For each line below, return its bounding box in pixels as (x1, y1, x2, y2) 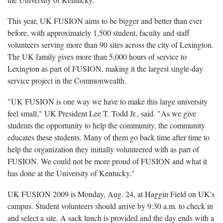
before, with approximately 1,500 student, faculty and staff (7, 27, 190, 38)
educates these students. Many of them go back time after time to (7, 131, 210, 142)
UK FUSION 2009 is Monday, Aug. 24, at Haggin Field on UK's (7, 188, 215, 199)
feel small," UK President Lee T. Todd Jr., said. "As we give (7, 108, 196, 118)
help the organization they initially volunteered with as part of (7, 143, 199, 154)
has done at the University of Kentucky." (7, 167, 135, 178)
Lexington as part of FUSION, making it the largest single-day (7, 63, 203, 74)
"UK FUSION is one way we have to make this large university (7, 96, 208, 107)
